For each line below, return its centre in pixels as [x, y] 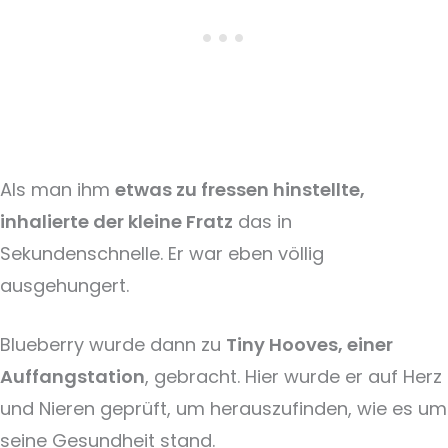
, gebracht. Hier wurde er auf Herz [293, 376]
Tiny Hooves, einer [309, 344]
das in [262, 221]
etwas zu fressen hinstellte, [240, 189]
